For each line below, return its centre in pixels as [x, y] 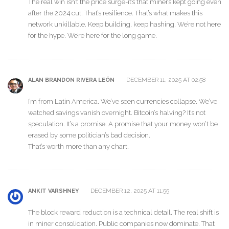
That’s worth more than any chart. [78, 146]
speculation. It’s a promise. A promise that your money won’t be [123, 124]
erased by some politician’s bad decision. [89, 135]
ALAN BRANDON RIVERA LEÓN [71, 80]
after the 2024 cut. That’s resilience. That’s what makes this [115, 13]
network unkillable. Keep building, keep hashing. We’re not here [124, 24]
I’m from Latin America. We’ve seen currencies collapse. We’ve [123, 101]
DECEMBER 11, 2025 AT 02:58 [165, 80]
